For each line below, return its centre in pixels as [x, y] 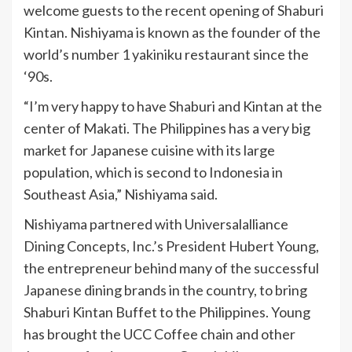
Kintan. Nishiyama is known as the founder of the [172, 32]
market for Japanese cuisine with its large [149, 150]
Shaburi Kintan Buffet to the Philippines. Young [167, 312]
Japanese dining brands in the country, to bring [165, 290]
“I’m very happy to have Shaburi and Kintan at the [173, 106]
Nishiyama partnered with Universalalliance [156, 224]
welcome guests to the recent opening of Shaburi [174, 10]
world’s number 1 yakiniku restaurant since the [166, 54]
